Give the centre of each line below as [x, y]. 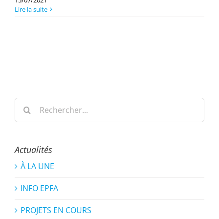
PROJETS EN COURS [56, 210]
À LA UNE [37, 166]
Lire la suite [31, 10]
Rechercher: [36, 103]
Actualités [33, 150]
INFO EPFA [39, 188]
